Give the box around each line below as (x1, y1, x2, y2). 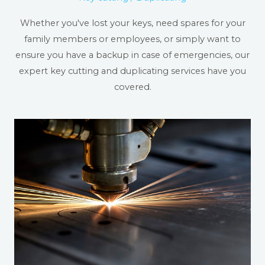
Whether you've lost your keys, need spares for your (20, 18, 245, 29)
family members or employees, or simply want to (24, 34, 241, 45)
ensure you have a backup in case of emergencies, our (15, 50, 250, 61)
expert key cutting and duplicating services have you (19, 66, 246, 77)
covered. (114, 82, 151, 93)
